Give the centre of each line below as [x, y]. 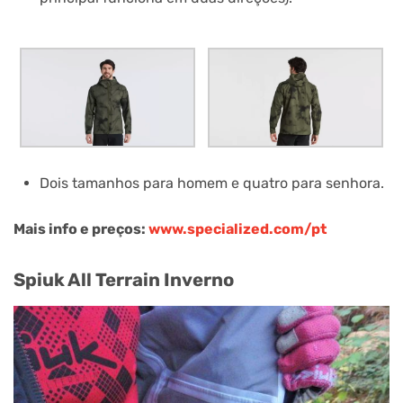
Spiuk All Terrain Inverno [124, 280]
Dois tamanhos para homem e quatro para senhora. [211, 184]
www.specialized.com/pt [237, 228]
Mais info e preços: [81, 228]
